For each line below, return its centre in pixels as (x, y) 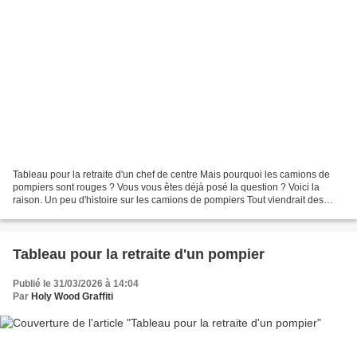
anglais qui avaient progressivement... (95, 212)
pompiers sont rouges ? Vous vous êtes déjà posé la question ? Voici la (166, 187)
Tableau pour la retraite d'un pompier (139, 254)
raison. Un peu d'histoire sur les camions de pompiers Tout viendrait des (168, 200)
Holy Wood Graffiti (72, 296)
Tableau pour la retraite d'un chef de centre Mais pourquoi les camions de (171, 174)
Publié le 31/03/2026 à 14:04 (76, 283)
